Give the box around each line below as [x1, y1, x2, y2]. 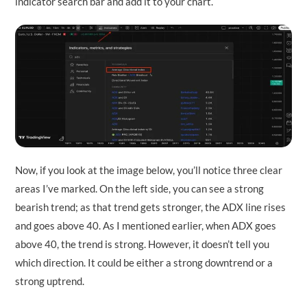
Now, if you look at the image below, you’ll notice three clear [15, 164, 283, 177]
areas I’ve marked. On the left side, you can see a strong [15, 182, 265, 195]
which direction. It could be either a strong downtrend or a [15, 256, 273, 269]
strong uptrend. [15, 275, 85, 288]
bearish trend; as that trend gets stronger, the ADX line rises [15, 201, 286, 214]
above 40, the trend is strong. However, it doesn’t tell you [15, 238, 270, 251]
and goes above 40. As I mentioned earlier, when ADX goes [15, 219, 277, 232]
